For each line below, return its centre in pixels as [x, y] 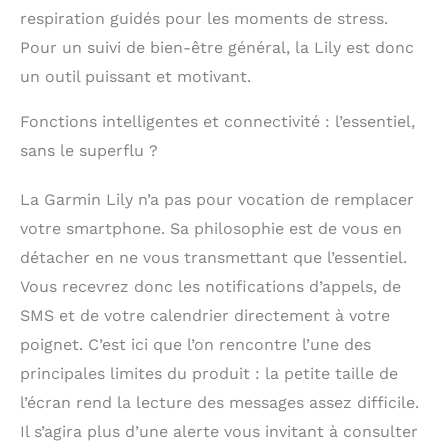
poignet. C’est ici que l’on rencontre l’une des [195, 345]
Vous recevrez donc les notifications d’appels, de [210, 287]
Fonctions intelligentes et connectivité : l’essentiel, [217, 122]
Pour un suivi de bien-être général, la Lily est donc [217, 48]
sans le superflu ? [89, 151]
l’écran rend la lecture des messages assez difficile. [219, 403]
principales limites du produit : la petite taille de [209, 374]
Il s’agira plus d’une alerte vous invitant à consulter [219, 432]
